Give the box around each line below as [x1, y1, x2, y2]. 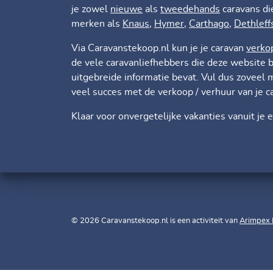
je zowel [71, 4, 110, 15]
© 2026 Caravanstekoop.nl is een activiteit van [71, 217, 239, 225]
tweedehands [160, 4, 220, 15]
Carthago [189, 19, 229, 29]
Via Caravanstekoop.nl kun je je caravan [71, 43, 246, 54]
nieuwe [110, 4, 143, 15]
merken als [71, 19, 122, 29]
